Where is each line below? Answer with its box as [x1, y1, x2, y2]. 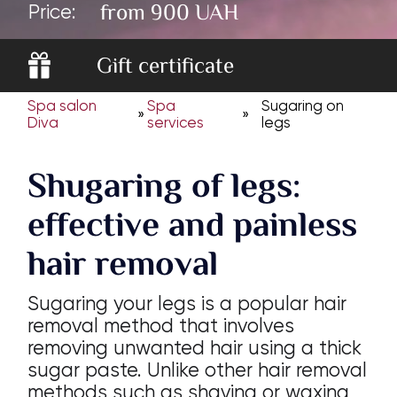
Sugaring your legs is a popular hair [27, 292, 347, 315]
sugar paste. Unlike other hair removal [27, 358, 368, 382]
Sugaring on [261, 97, 345, 115]
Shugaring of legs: [27, 166, 301, 206]
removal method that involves [27, 314, 295, 338]
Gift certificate [97, 51, 235, 78]
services [146, 114, 204, 132]
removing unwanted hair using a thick [27, 336, 362, 360]
